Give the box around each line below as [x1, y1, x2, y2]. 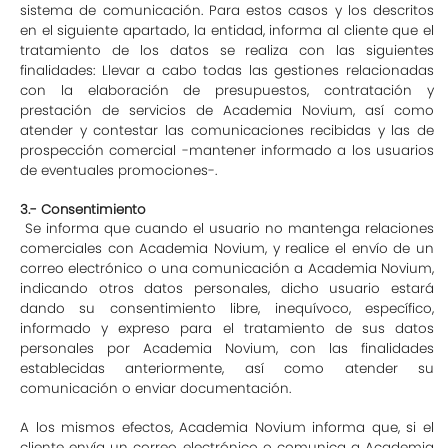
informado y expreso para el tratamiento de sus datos [20, 319, 434, 338]
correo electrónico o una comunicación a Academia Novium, [20, 259, 434, 278]
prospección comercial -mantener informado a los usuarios [20, 141, 434, 160]
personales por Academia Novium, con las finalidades [20, 339, 434, 358]
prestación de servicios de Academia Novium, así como [20, 101, 434, 120]
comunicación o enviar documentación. [20, 379, 291, 398]
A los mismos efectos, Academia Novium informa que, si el [20, 418, 434, 437]
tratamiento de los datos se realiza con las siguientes [20, 41, 434, 60]
